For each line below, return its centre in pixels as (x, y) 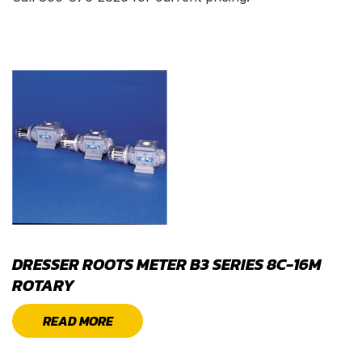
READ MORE (78, 320)
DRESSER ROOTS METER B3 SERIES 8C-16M (167, 264)
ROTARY (43, 285)
